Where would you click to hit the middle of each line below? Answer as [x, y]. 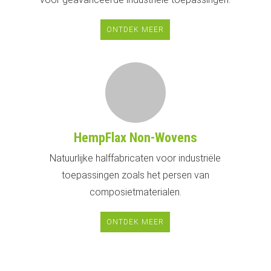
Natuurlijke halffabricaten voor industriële [135, 158]
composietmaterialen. [135, 192]
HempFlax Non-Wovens [135, 137]
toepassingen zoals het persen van [135, 175]
